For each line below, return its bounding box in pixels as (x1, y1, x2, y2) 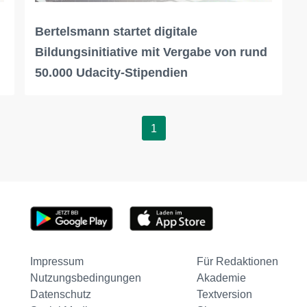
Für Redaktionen (196, 256, 278, 268)
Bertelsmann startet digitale (34, 25, 197, 39)
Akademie (196, 272, 246, 284)
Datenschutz (29, 288, 91, 301)
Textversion (196, 288, 252, 301)
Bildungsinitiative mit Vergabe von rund (34, 45, 267, 60)
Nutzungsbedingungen (29, 272, 141, 284)
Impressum (29, 256, 84, 268)
